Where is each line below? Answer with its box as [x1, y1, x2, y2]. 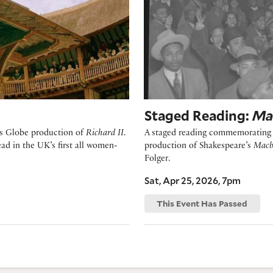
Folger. [144, 154, 170, 164]
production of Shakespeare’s [144, 141, 253, 151]
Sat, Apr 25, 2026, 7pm [144, 174, 241, 186]
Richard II [86, 129, 124, 138]
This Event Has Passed [157, 198, 248, 210]
